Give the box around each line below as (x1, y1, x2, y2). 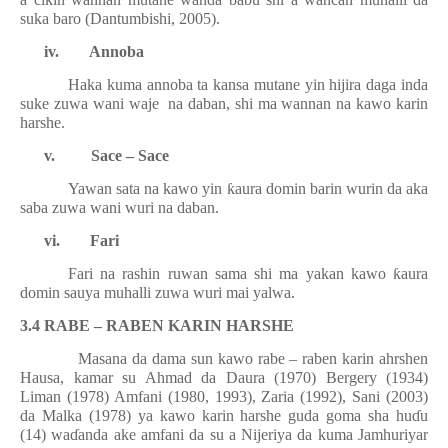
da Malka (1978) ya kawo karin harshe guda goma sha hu (20, 407, 412, 424)
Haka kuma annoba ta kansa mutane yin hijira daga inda (68, 76, 428, 93)
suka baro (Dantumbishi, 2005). (20, 10, 220, 27)
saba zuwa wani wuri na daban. (20, 199, 219, 216)
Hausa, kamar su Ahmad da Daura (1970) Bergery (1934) (20, 369, 428, 386)
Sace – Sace (91, 147, 169, 164)
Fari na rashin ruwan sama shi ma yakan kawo (68, 265, 393, 282)
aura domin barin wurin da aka (234, 180, 428, 197)
